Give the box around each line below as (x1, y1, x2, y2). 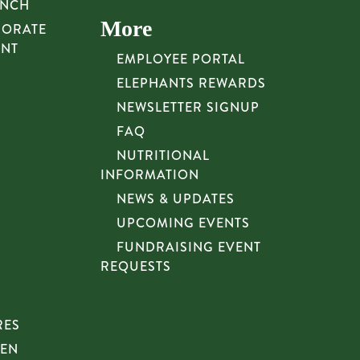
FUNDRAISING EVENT (117, 238, 262, 256)
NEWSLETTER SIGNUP (117, 98, 260, 117)
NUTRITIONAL (117, 146, 211, 165)
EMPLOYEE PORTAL (117, 50, 246, 68)
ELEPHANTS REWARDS (117, 74, 267, 92)
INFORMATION (100, 166, 200, 184)
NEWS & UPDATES (117, 190, 235, 208)
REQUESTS (100, 257, 172, 276)
